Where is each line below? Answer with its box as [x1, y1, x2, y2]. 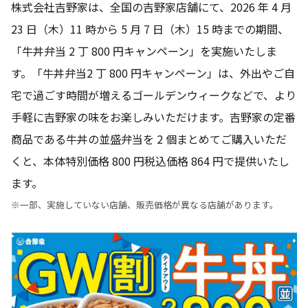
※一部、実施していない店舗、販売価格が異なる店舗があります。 [11, 197, 278, 211]
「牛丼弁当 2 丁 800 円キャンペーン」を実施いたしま [11, 42, 277, 59]
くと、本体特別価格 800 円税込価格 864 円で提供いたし [11, 152, 289, 169]
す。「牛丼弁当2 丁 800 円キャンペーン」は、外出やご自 [11, 64, 295, 81]
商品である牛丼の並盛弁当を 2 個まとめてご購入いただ [11, 130, 287, 147]
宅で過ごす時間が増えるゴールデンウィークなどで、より [11, 86, 296, 103]
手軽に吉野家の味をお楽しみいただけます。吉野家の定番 [11, 108, 296, 125]
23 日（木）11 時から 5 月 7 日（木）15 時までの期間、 [11, 20, 289, 37]
